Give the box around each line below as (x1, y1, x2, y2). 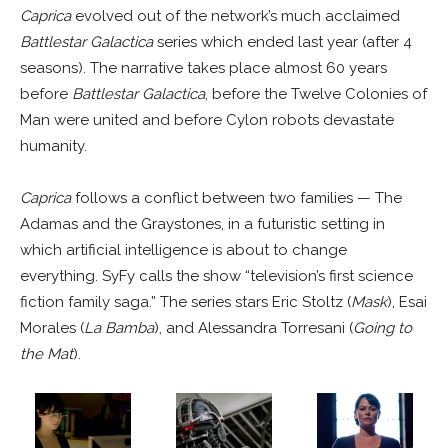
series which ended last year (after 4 (153, 33, 412, 52)
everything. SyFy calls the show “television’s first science (20, 267, 413, 286)
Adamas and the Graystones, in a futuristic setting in (20, 215, 385, 234)
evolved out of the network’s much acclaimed (75, 7, 400, 26)
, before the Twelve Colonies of (205, 85, 427, 104)
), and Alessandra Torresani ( (154, 319, 353, 338)
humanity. (20, 137, 87, 156)
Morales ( (20, 319, 84, 338)
